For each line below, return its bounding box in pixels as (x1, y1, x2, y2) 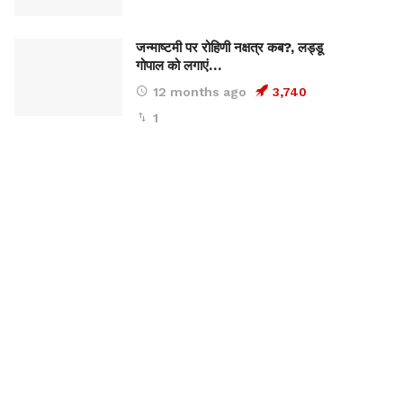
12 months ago (153, 84, 246, 99)
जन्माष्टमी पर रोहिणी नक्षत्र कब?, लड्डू (136, 39, 323, 56)
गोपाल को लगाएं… (136, 57, 221, 74)
